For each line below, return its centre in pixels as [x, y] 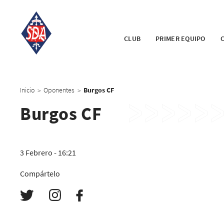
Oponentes [59, 90]
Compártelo [40, 173]
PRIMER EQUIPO [180, 38]
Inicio [27, 90]
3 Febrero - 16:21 [48, 152]
